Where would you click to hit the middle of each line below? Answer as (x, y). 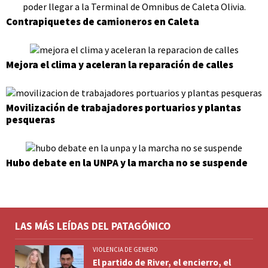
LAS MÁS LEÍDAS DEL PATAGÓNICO (93, 226)
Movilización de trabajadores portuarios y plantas (124, 108)
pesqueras (31, 120)
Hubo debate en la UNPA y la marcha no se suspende (127, 163)
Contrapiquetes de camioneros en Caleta (103, 22)
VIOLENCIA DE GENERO (125, 250)
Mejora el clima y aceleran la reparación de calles (120, 65)
